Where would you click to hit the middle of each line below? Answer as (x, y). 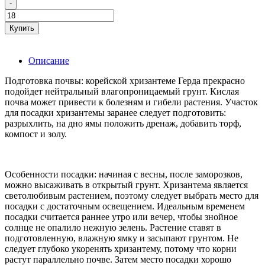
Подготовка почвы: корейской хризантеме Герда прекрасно (125, 80)
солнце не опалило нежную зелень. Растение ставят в (113, 227)
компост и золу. (36, 134)
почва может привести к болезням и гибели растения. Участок (131, 102)
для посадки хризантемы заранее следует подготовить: (115, 112)
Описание (49, 60)
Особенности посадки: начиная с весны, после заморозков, (124, 174)
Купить (22, 28)
